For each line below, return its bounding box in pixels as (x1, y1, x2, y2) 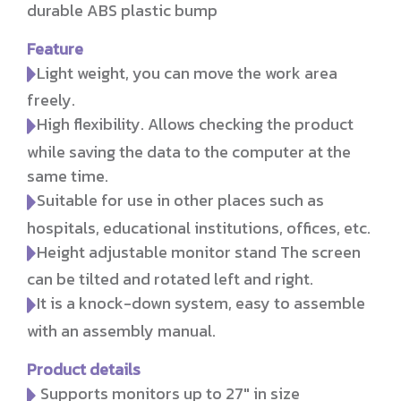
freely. (27, 88, 75, 113)
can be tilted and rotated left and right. (27, 267, 313, 292)
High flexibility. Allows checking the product (37, 112, 354, 137)
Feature (27, 36, 83, 61)
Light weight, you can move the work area (37, 60, 338, 85)
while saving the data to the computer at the (27, 139, 351, 164)
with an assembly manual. (27, 319, 216, 344)
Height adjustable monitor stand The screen (37, 239, 362, 264)
